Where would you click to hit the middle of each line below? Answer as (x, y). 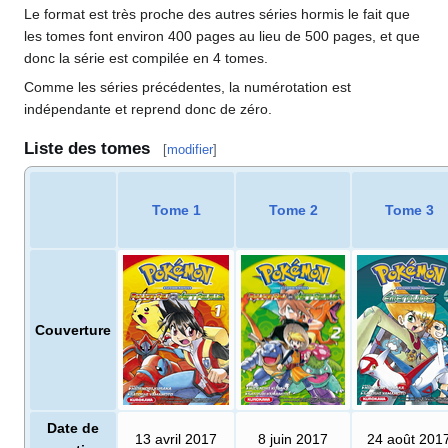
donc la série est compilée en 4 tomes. (146, 58)
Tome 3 (409, 209)
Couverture (73, 329)
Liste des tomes (87, 148)
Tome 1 (176, 209)
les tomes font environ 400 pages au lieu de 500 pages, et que (222, 36)
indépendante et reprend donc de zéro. (148, 109)
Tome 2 (293, 209)
